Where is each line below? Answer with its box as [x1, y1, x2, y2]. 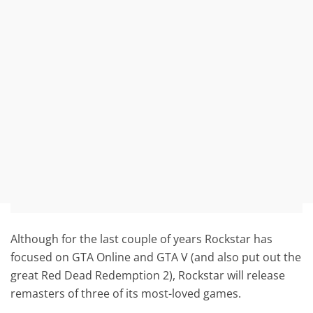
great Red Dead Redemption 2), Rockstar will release [10, 267, 286, 283]
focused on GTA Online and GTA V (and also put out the [10, 249, 302, 265]
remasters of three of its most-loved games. [10, 285, 242, 301]
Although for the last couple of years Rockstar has [10, 231, 273, 247]
